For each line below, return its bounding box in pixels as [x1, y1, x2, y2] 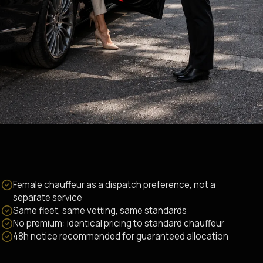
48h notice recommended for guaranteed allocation [13, 230, 228, 242]
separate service [13, 191, 82, 204]
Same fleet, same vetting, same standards [13, 204, 187, 217]
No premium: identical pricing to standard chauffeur [13, 217, 224, 230]
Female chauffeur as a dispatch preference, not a [13, 178, 215, 191]
